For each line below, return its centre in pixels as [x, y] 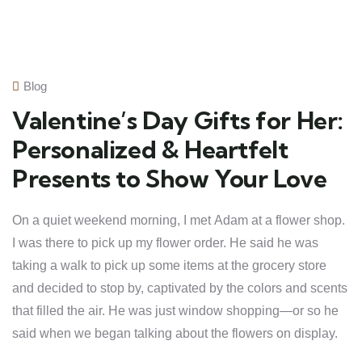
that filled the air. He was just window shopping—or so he [175, 311]
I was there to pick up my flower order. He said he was [165, 243]
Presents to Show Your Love [170, 179]
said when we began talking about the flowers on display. [175, 333]
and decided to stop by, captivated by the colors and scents [180, 288]
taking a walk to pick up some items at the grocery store [169, 265]
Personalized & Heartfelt [150, 149]
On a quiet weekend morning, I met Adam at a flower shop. [179, 220]
